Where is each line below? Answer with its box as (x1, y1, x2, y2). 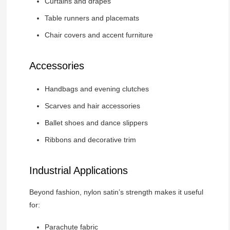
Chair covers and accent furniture (44, 30, 153, 39)
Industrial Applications (29, 164, 128, 176)
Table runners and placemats (44, 13, 139, 22)
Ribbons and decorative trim (44, 135, 136, 144)
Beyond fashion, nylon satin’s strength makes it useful (29, 187, 203, 196)
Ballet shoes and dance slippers (44, 118, 148, 127)
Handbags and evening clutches (44, 84, 149, 93)
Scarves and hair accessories (44, 101, 140, 110)
